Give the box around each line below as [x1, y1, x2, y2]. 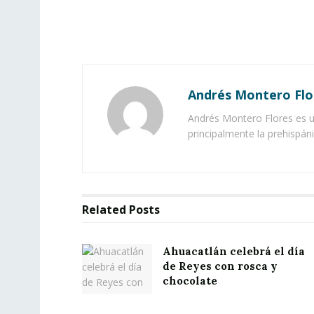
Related [82, 201, 126, 217]
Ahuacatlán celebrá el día [163, 244, 305, 258]
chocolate [163, 273, 217, 287]
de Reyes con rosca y [163, 259, 278, 273]
